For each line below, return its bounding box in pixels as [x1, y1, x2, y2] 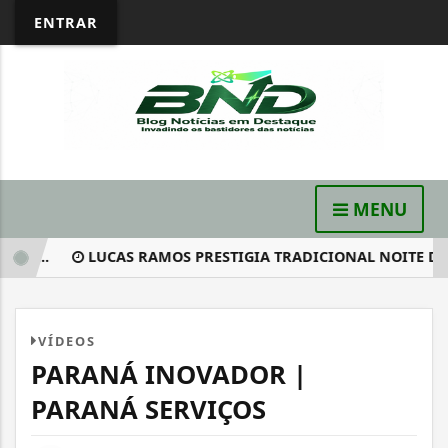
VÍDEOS [38, 331, 96, 350]
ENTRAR [34, 13, 98, 32]
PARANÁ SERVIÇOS [31, 391, 266, 427]
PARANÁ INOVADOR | [31, 356, 307, 392]
